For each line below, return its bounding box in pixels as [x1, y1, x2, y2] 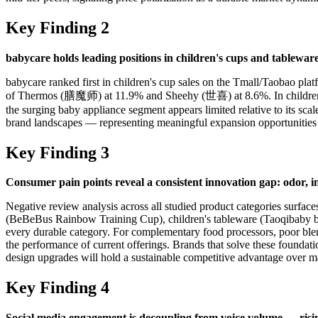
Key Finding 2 [6, 18, 109, 37]
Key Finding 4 [6, 278, 109, 297]
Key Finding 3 [6, 143, 109, 162]
